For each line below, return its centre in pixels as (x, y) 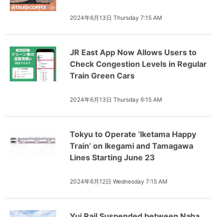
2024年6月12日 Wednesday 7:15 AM (119, 181)
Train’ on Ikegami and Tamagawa (132, 146)
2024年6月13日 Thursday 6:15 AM (116, 100)
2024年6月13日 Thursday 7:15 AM (116, 18)
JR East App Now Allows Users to (133, 52)
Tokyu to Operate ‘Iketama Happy (133, 134)
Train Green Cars (102, 76)
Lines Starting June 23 (112, 157)
